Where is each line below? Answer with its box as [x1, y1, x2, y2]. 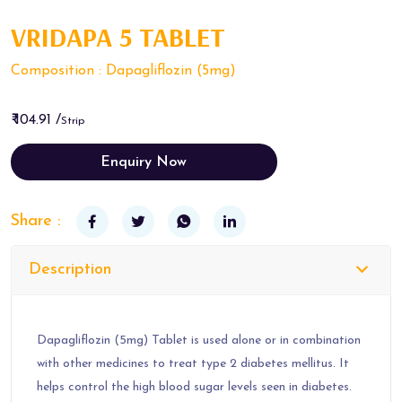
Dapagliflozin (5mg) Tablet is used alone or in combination [37, 334, 361, 347]
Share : [11, 213, 61, 230]
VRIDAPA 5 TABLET [11, 20, 225, 54]
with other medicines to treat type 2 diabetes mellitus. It [37, 357, 349, 371]
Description [29, 261, 111, 278]
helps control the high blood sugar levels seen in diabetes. [37, 380, 352, 394]
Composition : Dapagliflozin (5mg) [11, 64, 236, 78]
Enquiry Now [100, 155, 188, 170]
